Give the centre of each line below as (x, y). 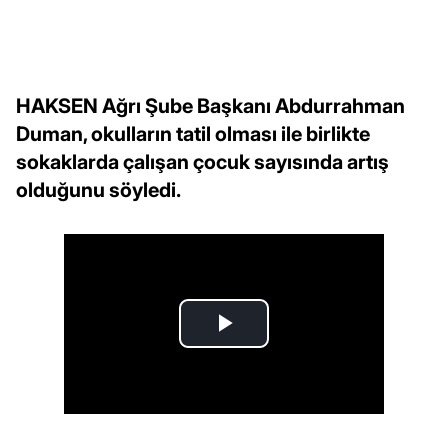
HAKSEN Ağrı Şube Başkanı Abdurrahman (210, 105)
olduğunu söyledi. (98, 189)
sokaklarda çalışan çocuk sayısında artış (202, 161)
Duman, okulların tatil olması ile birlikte (193, 133)
